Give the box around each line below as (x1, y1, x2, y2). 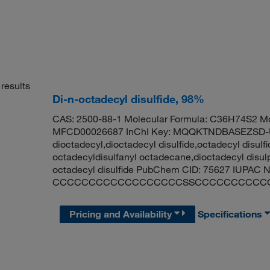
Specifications (198, 207, 265, 220)
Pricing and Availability (69, 207, 175, 220)
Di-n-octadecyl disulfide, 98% (52, 92, 204, 106)
